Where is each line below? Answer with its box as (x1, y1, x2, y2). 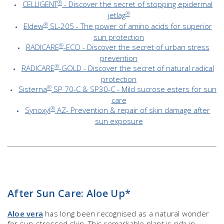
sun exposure (94, 116, 143, 126)
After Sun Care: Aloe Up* (7, 186, 131, 200)
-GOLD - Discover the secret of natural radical (58, 63, 214, 73)
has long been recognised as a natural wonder (43, 208, 209, 219)
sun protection (93, 32, 144, 42)
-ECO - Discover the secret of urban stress (63, 42, 209, 52)
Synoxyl (25, 105, 50, 115)
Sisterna (18, 84, 47, 94)
